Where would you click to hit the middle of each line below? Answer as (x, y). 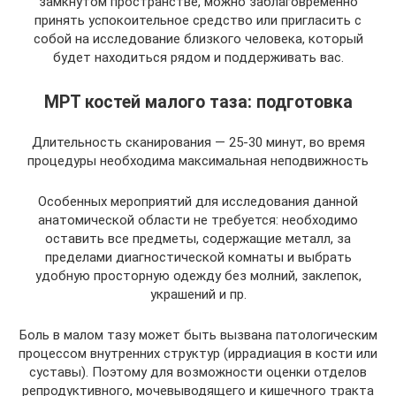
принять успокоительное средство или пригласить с (198, 20)
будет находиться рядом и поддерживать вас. (198, 57)
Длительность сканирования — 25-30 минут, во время (198, 142)
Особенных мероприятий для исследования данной (198, 201)
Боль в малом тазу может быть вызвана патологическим (198, 335)
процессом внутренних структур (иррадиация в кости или (198, 353)
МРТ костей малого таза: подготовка (198, 102)
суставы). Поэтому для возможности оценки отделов (198, 372)
